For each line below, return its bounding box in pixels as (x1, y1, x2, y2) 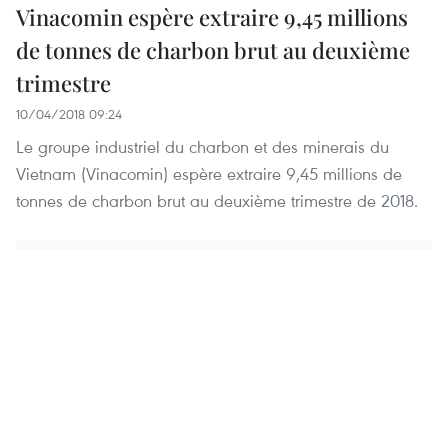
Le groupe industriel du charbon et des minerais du (16, 135, 389, 159)
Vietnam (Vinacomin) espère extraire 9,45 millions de (16, 162, 402, 186)
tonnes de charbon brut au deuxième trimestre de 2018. (16, 189, 418, 213)
